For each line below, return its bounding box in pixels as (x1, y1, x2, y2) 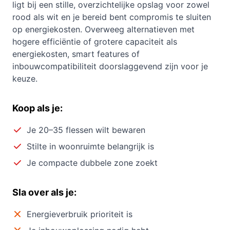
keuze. (12, 73, 37, 84)
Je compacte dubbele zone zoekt (27, 158, 158, 168)
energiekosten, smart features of (12, 49, 140, 60)
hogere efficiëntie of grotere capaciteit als (12, 36, 177, 47)
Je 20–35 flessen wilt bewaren (27, 125, 145, 136)
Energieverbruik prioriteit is (27, 209, 132, 220)
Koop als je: (12, 103, 63, 114)
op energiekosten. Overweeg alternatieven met (12, 24, 195, 35)
